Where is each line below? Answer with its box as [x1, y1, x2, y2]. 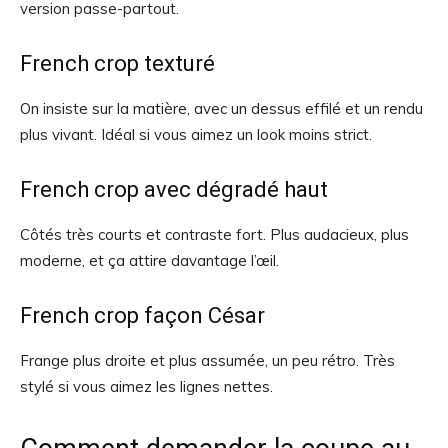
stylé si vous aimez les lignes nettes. [20, 377, 273, 396]
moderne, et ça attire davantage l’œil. [20, 251, 279, 270]
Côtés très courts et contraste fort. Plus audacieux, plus [20, 225, 409, 244]
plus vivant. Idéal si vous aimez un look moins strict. [20, 125, 372, 144]
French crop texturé [20, 51, 215, 76]
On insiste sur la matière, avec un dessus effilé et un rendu [20, 99, 423, 118]
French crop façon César [20, 303, 265, 328]
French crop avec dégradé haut [20, 177, 328, 202]
